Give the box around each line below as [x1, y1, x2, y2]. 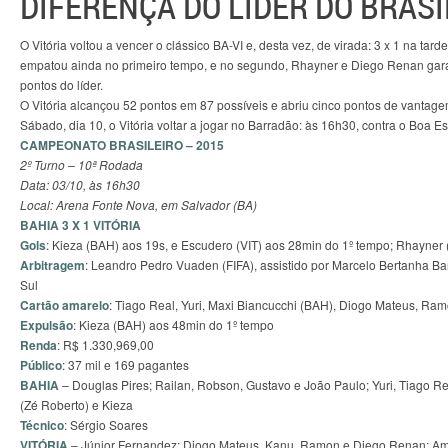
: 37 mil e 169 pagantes [62, 356, 189, 373]
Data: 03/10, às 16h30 [20, 176, 140, 193]
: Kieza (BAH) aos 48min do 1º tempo [73, 316, 274, 333]
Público [20, 356, 62, 374]
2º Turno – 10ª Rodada [20, 156, 143, 173]
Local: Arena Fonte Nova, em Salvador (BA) [20, 196, 257, 213]
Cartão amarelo [20, 296, 109, 314]
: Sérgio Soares [64, 416, 148, 433]
